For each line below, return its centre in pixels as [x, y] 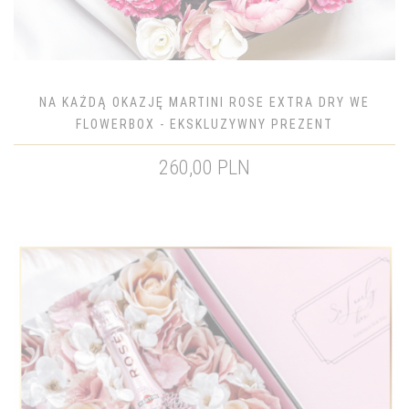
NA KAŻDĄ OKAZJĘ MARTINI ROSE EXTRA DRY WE [204, 102]
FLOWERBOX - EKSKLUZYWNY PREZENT [204, 124]
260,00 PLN [204, 168]
